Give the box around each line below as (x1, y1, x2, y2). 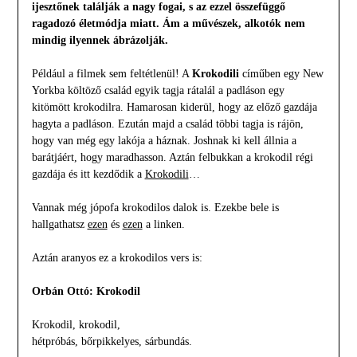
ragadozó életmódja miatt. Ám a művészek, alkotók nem (31, 18, 305, 30)
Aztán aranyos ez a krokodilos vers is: (31, 252, 202, 265)
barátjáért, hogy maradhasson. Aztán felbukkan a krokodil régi (31, 151, 313, 164)
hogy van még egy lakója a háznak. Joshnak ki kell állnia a (31, 135, 296, 147)
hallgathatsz (31, 218, 88, 231)
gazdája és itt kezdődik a (31, 168, 145, 181)
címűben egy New (241, 68, 324, 80)
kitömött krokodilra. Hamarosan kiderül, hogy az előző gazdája (31, 101, 317, 114)
